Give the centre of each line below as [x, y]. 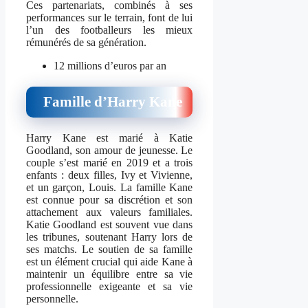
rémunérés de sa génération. [86, 42]
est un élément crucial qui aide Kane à [110, 261]
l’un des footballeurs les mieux [110, 30]
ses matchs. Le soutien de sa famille [110, 249]
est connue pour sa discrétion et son [110, 199]
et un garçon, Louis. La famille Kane [110, 187]
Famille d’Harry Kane [113, 101]
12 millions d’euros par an [110, 65]
